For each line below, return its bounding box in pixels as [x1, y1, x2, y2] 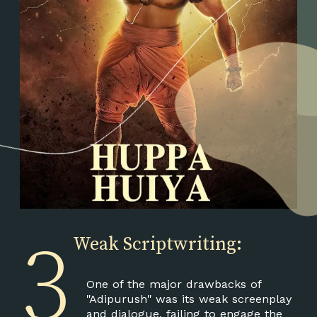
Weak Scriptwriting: [73, 233, 243, 257]
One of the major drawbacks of [86, 277, 261, 291]
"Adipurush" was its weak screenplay [86, 292, 292, 306]
